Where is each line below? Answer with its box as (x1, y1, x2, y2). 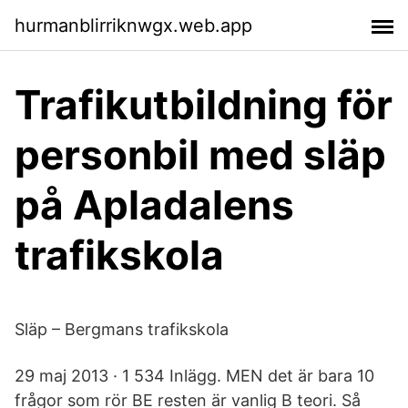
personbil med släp (15, 130, 386, 179)
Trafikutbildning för (15, 80, 393, 129)
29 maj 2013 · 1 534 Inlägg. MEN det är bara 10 (15, 366, 374, 385)
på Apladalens (15, 180, 294, 229)
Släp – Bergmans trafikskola (15, 320, 229, 339)
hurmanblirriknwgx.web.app (15, 14, 252, 36)
